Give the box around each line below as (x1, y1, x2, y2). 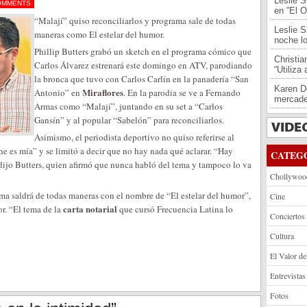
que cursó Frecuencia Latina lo (117, 203, 233, 215)
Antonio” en (34, 86, 82, 99)
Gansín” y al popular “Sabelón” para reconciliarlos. (34, 114, 224, 126)
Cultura (270, 230, 294, 241)
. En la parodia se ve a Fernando (123, 86, 241, 99)
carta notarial (63, 202, 117, 215)
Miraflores (82, 86, 123, 99)
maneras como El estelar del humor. (34, 28, 164, 40)
